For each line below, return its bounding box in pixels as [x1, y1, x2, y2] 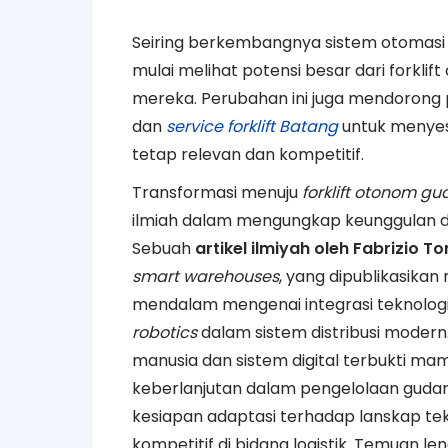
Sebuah [132, 236, 195, 260]
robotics [132, 320, 197, 344]
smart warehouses [132, 264, 279, 288]
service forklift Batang [166, 114, 338, 138]
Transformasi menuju [132, 180, 302, 204]
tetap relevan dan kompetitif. [132, 142, 364, 166]
